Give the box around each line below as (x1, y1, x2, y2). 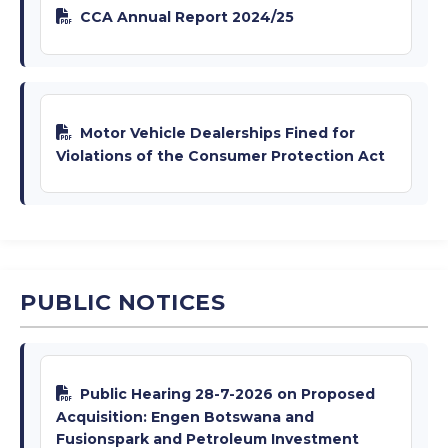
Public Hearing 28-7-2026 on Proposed (80, 384, 375, 403)
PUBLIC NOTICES (20, 288, 225, 316)
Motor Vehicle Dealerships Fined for (80, 123, 355, 142)
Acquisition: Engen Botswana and (56, 407, 314, 426)
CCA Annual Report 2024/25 (80, 7, 294, 26)
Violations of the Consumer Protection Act (56, 146, 385, 165)
